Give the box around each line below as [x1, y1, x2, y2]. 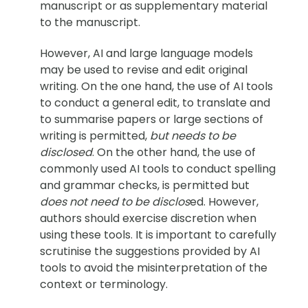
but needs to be [150, 127, 236, 144]
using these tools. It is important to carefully [40, 226, 276, 243]
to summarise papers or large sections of [40, 111, 263, 127]
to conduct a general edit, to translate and [40, 94, 270, 111]
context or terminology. [40, 276, 168, 292]
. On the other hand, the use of [92, 144, 256, 160]
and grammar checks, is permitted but [40, 177, 250, 193]
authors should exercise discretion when [40, 210, 256, 226]
